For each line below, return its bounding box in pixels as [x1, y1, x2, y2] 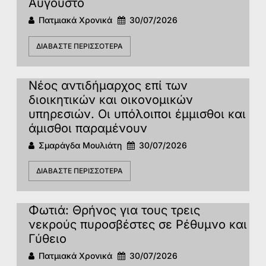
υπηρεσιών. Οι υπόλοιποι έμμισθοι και [28, 106, 246, 121]
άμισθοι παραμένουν [28, 121, 147, 135]
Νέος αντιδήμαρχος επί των [28, 78, 188, 93]
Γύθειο [28, 232, 66, 246]
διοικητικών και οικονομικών [28, 92, 193, 107]
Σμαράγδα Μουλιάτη [39, 140, 122, 150]
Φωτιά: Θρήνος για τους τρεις [28, 203, 200, 218]
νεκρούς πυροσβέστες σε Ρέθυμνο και [28, 217, 247, 232]
